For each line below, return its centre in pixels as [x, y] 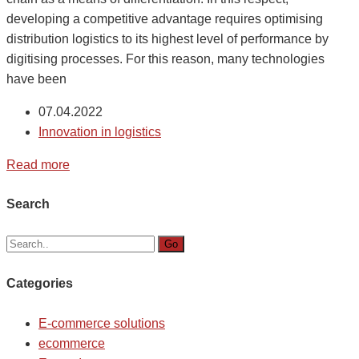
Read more [38, 164]
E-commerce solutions [102, 323]
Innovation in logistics [100, 131]
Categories [40, 283]
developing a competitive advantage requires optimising [165, 18]
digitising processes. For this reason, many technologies [165, 58]
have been [36, 79]
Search [28, 204]
